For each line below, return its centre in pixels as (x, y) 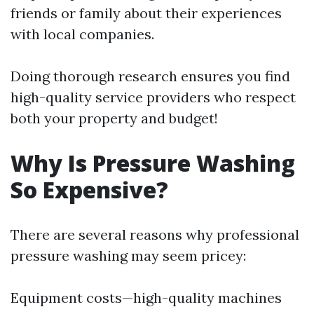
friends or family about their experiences (146, 13)
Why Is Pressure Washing (153, 163)
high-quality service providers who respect (153, 97)
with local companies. (82, 34)
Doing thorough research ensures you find (150, 76)
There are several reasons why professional (155, 234)
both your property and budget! (114, 118)
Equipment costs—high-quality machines (146, 298)
